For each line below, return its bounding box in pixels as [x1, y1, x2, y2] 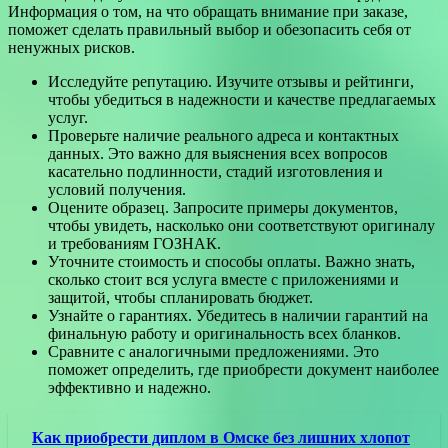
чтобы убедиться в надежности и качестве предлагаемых [48, 90, 436, 108]
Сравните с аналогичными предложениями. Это [48, 342, 379, 360]
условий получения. [48, 180, 186, 198]
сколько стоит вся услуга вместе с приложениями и [48, 270, 399, 288]
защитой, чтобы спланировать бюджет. [48, 288, 313, 306]
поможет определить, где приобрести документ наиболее [48, 360, 439, 378]
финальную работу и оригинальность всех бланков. [48, 324, 401, 342]
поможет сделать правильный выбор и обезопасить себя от [8, 20, 411, 38]
